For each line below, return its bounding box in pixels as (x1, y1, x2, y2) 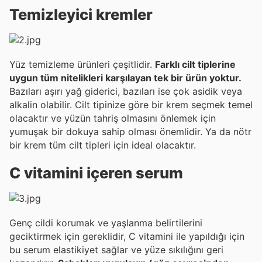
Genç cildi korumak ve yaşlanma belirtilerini (9, 217, 202, 229)
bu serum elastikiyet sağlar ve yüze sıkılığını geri (9, 244, 223, 256)
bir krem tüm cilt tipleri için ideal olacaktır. (9, 139, 196, 151)
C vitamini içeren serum (9, 164, 183, 182)
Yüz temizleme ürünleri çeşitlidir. (9, 58, 155, 70)
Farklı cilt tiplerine (155, 58, 236, 70)
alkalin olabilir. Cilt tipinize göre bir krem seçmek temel (9, 98, 75, 111)
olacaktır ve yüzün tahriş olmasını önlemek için (9, 112, 216, 124)
